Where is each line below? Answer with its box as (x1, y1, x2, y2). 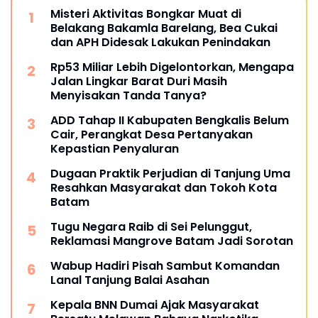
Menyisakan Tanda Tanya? (50, 87, 207, 104)
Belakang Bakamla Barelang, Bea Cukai (50, 19, 278, 36)
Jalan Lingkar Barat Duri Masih (50, 72, 227, 89)
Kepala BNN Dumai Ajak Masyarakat (50, 296, 259, 313)
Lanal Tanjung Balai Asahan (50, 271, 209, 288)
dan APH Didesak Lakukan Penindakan (50, 33, 270, 50)
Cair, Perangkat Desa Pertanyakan (50, 126, 253, 143)
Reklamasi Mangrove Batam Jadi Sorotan (50, 232, 293, 249)
